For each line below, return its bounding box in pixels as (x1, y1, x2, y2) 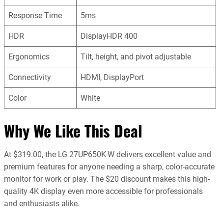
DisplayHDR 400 (81, 31, 138, 41)
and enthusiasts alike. (4, 199, 80, 209)
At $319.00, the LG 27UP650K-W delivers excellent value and (4, 150, 211, 160)
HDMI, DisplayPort (81, 73, 144, 82)
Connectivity (8, 73, 52, 82)
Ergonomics (8, 52, 50, 62)
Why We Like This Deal (4, 119, 142, 142)
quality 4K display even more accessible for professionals (4, 187, 203, 196)
